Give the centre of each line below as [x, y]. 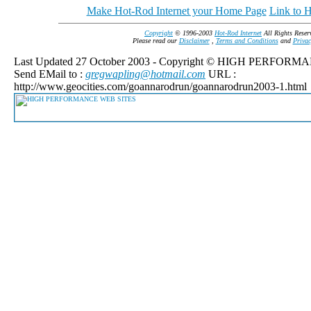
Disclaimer [194, 41]
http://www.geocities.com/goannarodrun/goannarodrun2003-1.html [160, 86]
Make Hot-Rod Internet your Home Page [176, 11]
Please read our [155, 41]
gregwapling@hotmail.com [145, 74]
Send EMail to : [50, 74]
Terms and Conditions [247, 41]
